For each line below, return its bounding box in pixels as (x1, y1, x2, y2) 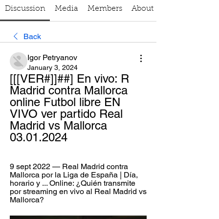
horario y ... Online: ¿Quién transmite (10, 178, 135, 188)
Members (87, 5, 122, 13)
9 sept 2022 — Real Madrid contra (10, 162, 128, 171)
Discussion (4, 5, 45, 13)
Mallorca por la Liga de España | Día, (10, 170, 138, 179)
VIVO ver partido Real (10, 107, 123, 120)
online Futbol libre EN (10, 95, 120, 109)
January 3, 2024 (27, 64, 78, 71)
